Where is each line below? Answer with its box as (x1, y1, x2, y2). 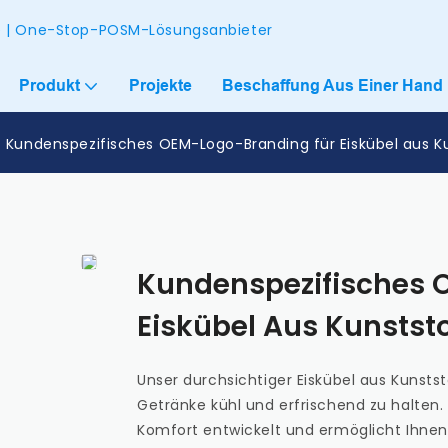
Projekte (129, 77, 192, 94)
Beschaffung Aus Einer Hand (222, 77, 443, 94)
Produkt (19, 77, 80, 94)
